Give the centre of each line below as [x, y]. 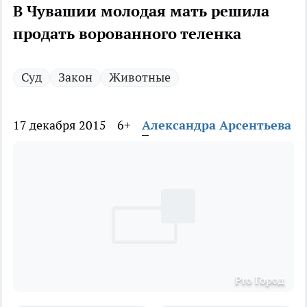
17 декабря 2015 [60, 125]
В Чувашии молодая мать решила [141, 11]
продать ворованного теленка [127, 34]
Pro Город [260, 280]
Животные [140, 77]
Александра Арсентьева [217, 125]
